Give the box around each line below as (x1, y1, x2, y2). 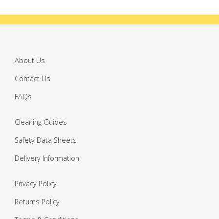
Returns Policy (15, 197, 60, 207)
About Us (15, 56, 45, 66)
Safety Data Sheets (15, 135, 77, 145)
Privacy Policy (15, 179, 57, 189)
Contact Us (15, 74, 50, 84)
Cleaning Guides (15, 117, 67, 127)
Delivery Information (15, 153, 79, 163)
